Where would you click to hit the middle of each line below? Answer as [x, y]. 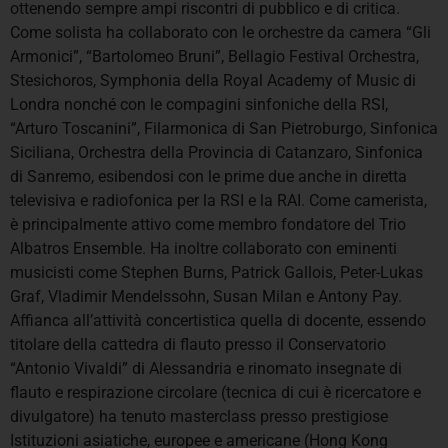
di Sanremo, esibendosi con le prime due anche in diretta [208, 176]
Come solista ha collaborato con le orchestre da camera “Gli [220, 32]
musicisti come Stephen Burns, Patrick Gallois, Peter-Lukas [216, 272]
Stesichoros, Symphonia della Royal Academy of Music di [213, 80]
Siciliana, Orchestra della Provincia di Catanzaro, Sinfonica [216, 152]
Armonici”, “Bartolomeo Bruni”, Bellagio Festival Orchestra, [214, 56]
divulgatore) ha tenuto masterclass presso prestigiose [199, 416]
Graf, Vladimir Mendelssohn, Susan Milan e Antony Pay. [206, 296]
